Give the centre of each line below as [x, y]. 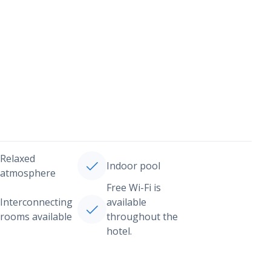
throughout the [142, 217]
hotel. [119, 231]
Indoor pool [133, 166]
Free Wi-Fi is [133, 188]
